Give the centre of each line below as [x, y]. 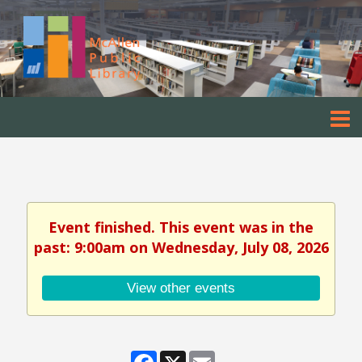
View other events [181, 288]
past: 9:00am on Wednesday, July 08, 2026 [181, 247]
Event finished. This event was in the [181, 227]
